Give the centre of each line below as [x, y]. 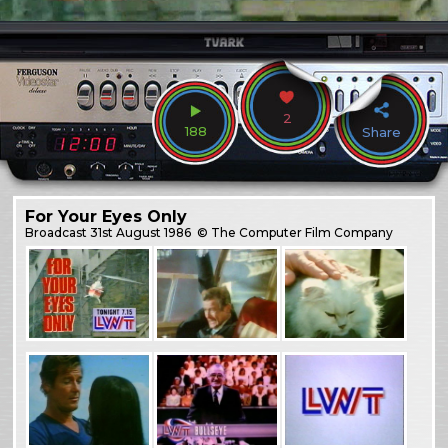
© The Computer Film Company [294, 232]
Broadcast [58, 232]
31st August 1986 [141, 232]
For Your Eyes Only [106, 216]
